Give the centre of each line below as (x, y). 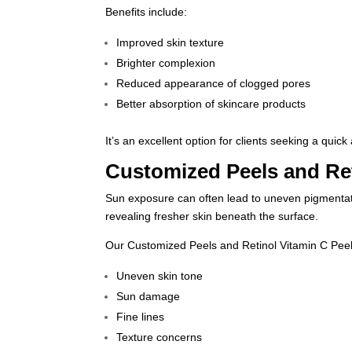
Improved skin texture (170, 42)
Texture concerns (159, 337)
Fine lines (141, 317)
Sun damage (148, 296)
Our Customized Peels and (174, 245)
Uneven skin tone (160, 276)
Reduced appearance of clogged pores (214, 83)
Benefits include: (147, 12)
